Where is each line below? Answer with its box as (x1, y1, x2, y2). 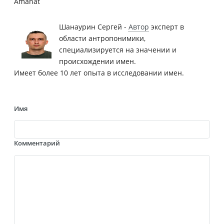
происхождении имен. (59, 56, 136, 66)
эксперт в (149, 21, 184, 31)
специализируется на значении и (59, 44, 176, 54)
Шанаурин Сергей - (59, 21, 128, 31)
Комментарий (14, 139, 60, 147)
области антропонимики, (59, 33, 145, 43)
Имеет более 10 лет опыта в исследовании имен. (14, 67, 184, 77)
